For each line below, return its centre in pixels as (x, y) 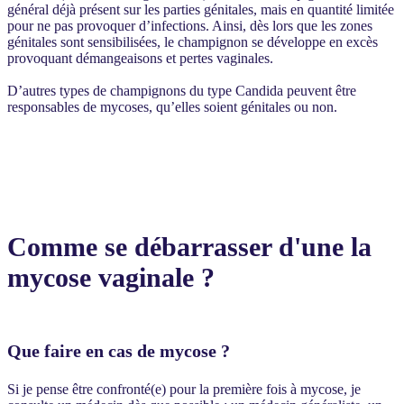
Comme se (71, 247)
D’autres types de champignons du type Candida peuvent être (182, 90)
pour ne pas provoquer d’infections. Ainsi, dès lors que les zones (190, 25)
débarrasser (203, 247)
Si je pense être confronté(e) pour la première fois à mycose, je (184, 389)
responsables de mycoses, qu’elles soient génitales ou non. (174, 106)
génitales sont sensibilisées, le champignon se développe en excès (193, 41)
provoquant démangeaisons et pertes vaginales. (140, 58)
